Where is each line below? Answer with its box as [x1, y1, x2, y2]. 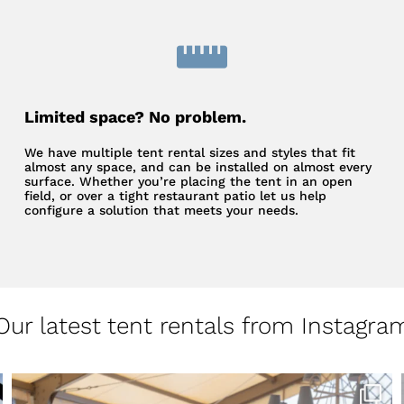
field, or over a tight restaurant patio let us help [24, 188, 327, 204]
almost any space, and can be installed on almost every [24, 160, 372, 175]
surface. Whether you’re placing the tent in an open [24, 174, 353, 189]
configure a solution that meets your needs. [24, 203, 299, 218]
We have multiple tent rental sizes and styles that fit [24, 145, 356, 161]
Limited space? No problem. [24, 107, 247, 127]
